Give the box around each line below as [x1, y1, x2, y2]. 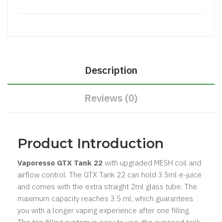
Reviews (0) [84, 91, 138, 105]
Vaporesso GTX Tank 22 [17, 158, 103, 167]
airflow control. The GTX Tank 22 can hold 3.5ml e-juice [17, 169, 202, 179]
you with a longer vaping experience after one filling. [17, 205, 190, 215]
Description [85, 63, 137, 77]
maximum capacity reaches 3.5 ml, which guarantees [17, 193, 193, 203]
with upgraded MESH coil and [103, 158, 201, 167]
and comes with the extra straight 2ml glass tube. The [17, 181, 197, 191]
